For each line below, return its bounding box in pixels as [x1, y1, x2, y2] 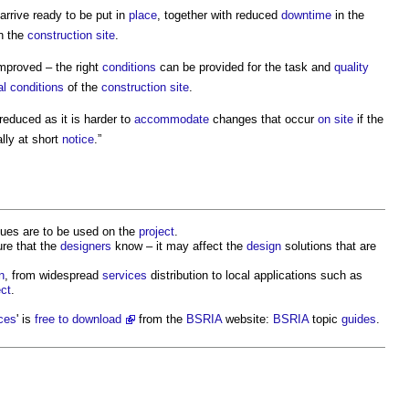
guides [341, 311, 376, 326]
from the [135, 311, 186, 326]
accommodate [134, 111, 209, 126]
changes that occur [209, 111, 318, 126]
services [102, 267, 147, 282]
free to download [35, 311, 121, 326]
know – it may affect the [111, 238, 246, 253]
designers [60, 238, 111, 253]
